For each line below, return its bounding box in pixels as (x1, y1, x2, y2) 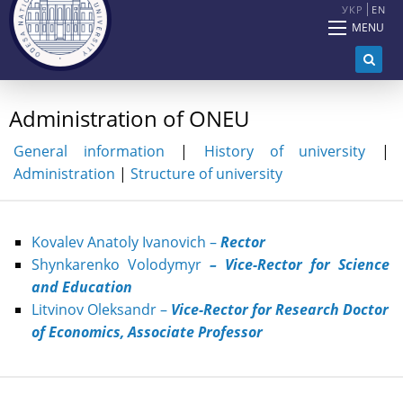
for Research (248, 300, 339, 320)
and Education (31, 277, 132, 298)
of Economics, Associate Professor (31, 322, 263, 343)
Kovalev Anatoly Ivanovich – (31, 232, 220, 253)
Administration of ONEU (9, 103, 249, 134)
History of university (204, 141, 366, 162)
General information (13, 141, 165, 162)
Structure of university (130, 164, 282, 184)
